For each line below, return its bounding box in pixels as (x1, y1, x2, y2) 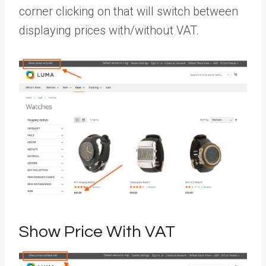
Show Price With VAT (19, 223, 175, 240)
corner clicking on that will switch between (19, 4, 238, 19)
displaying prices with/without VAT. (19, 23, 199, 38)
